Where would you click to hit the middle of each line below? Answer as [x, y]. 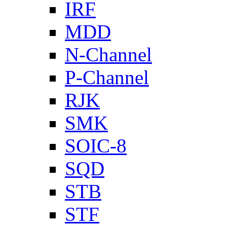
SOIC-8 [96, 146]
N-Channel [108, 55]
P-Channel [107, 78]
